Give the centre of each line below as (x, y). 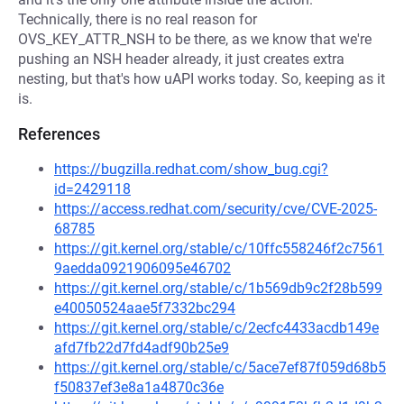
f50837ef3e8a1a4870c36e (139, 387)
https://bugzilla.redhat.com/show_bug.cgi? (191, 169)
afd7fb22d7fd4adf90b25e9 (142, 348)
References (59, 134)
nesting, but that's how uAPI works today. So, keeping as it (202, 79)
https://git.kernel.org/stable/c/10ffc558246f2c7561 (219, 248)
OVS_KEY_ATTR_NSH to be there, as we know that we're (195, 39)
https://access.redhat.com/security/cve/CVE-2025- (216, 209)
